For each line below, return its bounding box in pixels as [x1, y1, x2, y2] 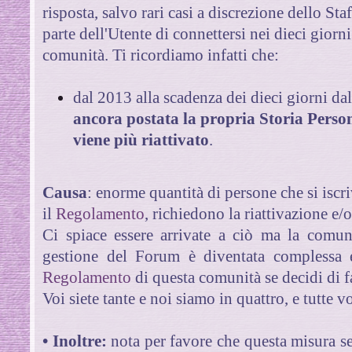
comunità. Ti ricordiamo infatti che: [42, 45, 280, 64]
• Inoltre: [42, 331, 112, 350]
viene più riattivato [73, 130, 210, 149]
